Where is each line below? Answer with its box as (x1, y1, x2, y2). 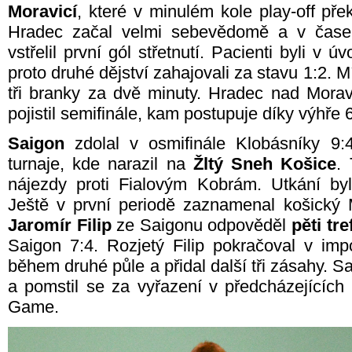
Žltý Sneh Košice (192, 154, 337, 174)
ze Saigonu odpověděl (111, 215, 292, 235)
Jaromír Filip (8, 215, 112, 235)
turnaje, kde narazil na (8, 154, 193, 174)
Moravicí (8, 2, 77, 21)
